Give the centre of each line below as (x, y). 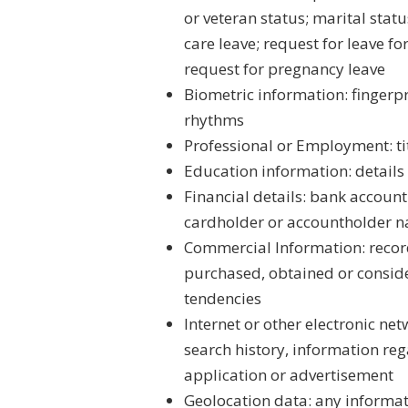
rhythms (214, 120)
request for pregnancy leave (285, 69)
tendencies (223, 298)
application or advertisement (289, 375)
